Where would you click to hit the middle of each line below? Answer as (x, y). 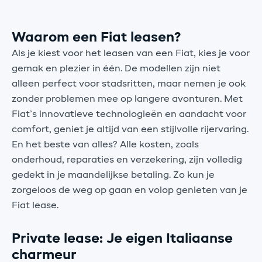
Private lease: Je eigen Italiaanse (122, 239)
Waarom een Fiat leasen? (96, 37)
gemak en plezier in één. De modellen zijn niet (116, 69)
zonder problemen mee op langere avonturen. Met (127, 99)
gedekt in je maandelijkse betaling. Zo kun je (113, 175)
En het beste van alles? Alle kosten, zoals (105, 145)
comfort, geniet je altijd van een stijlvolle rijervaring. (130, 130)
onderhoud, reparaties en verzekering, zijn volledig (127, 160)
